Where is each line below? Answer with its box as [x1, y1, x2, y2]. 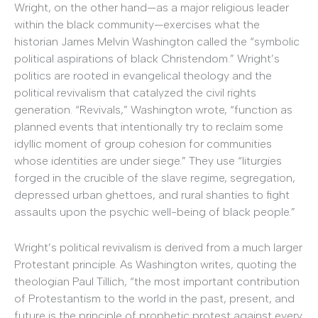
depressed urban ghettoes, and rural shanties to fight [14, 188, 290, 202]
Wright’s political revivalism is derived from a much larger [14, 240, 302, 254]
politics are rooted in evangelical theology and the [14, 69, 272, 83]
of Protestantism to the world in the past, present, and [14, 291, 295, 305]
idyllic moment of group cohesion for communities [14, 137, 272, 151]
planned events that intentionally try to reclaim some [14, 120, 283, 134]
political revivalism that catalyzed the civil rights [14, 86, 256, 100]
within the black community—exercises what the [14, 18, 260, 32]
